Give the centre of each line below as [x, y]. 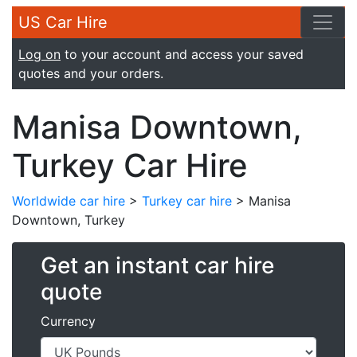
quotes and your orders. [91, 73]
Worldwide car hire [69, 201]
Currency [68, 321]
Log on [39, 54]
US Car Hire [63, 22]
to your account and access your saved [182, 54]
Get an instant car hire [157, 265]
